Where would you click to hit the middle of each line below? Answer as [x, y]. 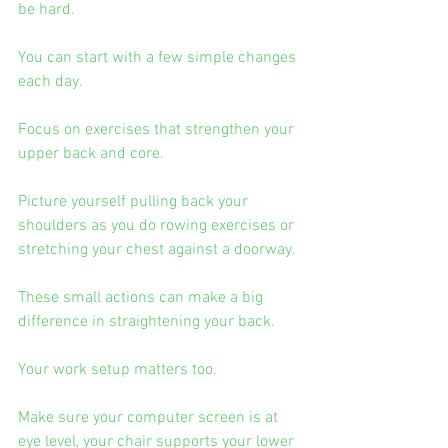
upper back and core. [91, 153]
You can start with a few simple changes [159, 57]
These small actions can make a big [142, 297]
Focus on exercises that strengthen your [158, 129]
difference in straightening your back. [146, 321]
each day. [50, 81]
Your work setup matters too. [117, 369]
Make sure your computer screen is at [150, 417]
